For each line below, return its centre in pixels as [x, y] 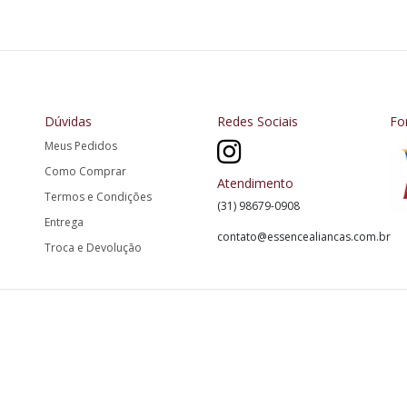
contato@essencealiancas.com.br [304, 237]
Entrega [64, 222]
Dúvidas [68, 121]
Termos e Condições [98, 197]
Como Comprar [85, 171]
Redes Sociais [258, 121]
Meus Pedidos [81, 146]
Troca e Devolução [93, 248]
